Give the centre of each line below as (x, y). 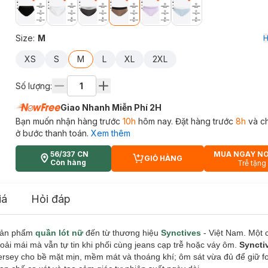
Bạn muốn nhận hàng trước (69, 121)
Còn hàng (68, 162)
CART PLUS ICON (164, 162)
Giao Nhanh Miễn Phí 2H (111, 107)
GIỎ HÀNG (164, 158)
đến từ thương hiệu (122, 233)
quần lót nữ (59, 233)
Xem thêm (110, 133)
